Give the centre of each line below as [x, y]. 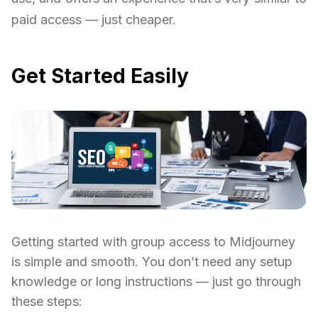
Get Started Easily [100, 76]
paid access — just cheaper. [94, 20]
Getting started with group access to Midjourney [153, 242]
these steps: [47, 302]
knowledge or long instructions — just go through [156, 282]
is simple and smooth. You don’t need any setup [152, 262]
